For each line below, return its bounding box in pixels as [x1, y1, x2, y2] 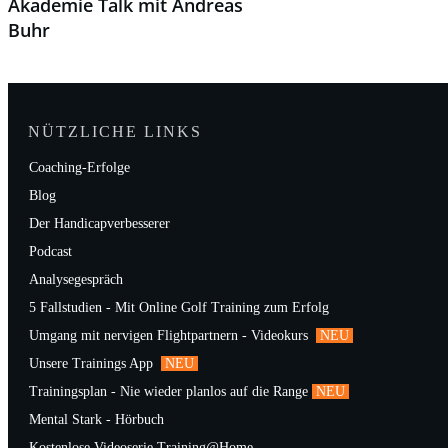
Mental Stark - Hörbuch [29, 412, 164, 427]
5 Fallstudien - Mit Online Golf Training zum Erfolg [29, 300, 329, 315]
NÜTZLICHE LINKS [28, 123, 202, 140]
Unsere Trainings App [29, 356, 157, 371]
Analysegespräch [29, 272, 123, 287]
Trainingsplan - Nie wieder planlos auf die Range [29, 384, 308, 399]
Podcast [29, 244, 72, 259]
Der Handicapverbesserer [29, 216, 170, 231]
